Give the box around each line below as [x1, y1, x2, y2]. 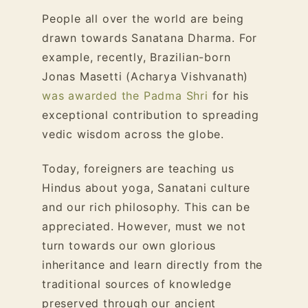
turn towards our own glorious [42, 239, 217, 252]
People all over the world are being [42, 12, 244, 25]
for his [208, 89, 250, 102]
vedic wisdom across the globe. [42, 127, 225, 141]
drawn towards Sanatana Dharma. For [42, 31, 258, 45]
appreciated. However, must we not [42, 219, 246, 233]
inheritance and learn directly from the [42, 258, 263, 272]
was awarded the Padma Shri [42, 89, 208, 102]
